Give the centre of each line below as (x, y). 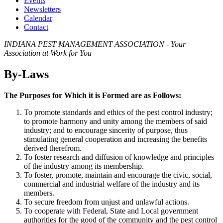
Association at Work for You (48, 53)
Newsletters (42, 9)
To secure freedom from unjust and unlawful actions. (107, 202)
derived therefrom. (53, 148)
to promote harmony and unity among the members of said (115, 121)
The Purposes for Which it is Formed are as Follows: (93, 95)
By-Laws (26, 74)
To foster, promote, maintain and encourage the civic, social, (118, 175)
